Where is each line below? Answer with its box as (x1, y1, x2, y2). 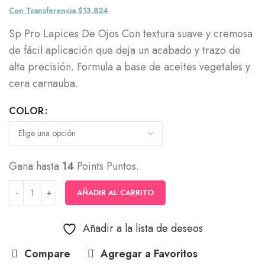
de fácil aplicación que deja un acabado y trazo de (9, 42, 241, 58)
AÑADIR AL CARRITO (77, 186, 154, 198)
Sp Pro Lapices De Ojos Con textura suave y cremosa (9, 25, 253, 41)
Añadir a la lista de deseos (83, 220, 203, 236)
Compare (24, 245, 71, 261)
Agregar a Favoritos (101, 245, 198, 261)
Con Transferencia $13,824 (9, 4, 108, 16)
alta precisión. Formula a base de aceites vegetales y (9, 59, 250, 75)
